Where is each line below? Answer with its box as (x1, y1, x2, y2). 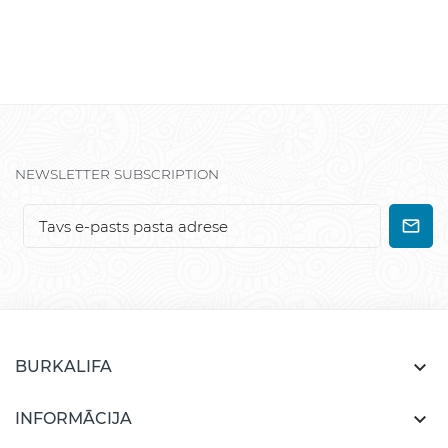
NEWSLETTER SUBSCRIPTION (15, 166, 219, 182)
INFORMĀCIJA (15, 409, 132, 428)
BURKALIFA (15, 357, 112, 376)
